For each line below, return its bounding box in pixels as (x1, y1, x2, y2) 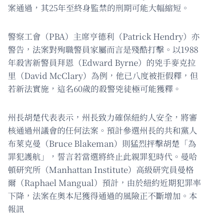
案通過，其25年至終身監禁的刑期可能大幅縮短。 (8, 1, 189, 14)
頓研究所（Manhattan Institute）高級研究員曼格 (8, 163, 194, 176)
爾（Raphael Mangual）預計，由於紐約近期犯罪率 (8, 176, 201, 189)
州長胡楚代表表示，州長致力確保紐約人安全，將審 (8, 111, 197, 124)
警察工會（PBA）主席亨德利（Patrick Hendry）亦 (8, 30, 200, 43)
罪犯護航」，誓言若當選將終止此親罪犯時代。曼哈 (8, 150, 197, 163)
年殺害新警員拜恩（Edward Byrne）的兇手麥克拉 (8, 56, 196, 69)
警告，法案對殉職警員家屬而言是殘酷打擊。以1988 (8, 43, 198, 56)
